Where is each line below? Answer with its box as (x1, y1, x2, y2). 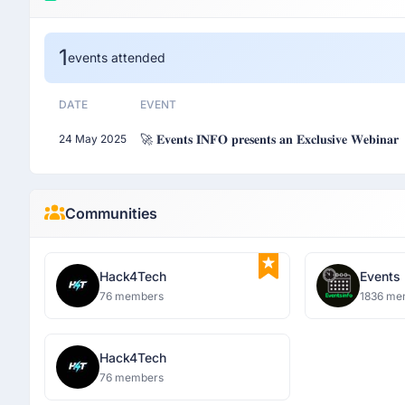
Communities (64, 204, 157, 222)
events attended (68, 50, 165, 65)
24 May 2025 (59, 132, 127, 146)
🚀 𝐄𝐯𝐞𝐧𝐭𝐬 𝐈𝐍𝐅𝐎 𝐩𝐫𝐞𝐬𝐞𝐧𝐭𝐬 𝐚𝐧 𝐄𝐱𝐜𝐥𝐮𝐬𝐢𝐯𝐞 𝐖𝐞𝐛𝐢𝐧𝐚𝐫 (140, 131, 399, 146)
